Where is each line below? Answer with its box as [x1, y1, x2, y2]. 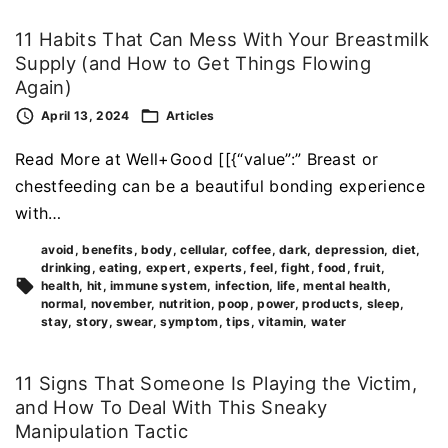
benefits [82, 241, 134, 257]
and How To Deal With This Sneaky [15, 395, 328, 418]
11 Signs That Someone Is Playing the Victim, [15, 371, 418, 394]
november [90, 295, 152, 311]
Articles [165, 107, 215, 123]
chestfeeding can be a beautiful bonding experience [15, 175, 426, 196]
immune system [110, 277, 208, 293]
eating [99, 259, 139, 275]
